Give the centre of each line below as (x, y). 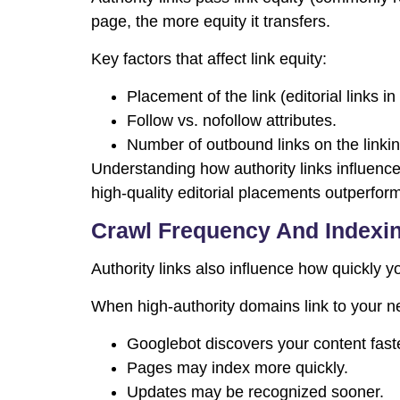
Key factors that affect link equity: (209, 59)
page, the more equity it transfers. (211, 22)
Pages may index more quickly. (237, 368)
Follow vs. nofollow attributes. (232, 121)
